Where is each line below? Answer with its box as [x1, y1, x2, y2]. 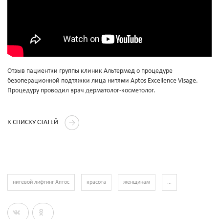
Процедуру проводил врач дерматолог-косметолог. [7, 87, 155, 95]
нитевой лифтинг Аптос [13, 179, 69, 186]
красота [87, 179, 106, 186]
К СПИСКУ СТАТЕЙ [7, 119, 60, 127]
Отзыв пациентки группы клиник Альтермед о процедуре [7, 67, 173, 75]
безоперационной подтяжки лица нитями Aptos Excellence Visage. [7, 77, 198, 85]
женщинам [123, 179, 150, 186]
